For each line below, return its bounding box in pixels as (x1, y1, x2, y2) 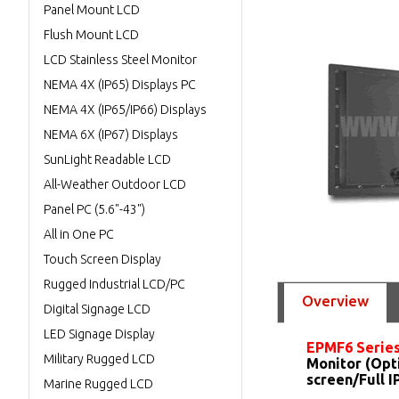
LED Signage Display (44, 327, 155, 341)
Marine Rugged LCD (44, 377, 153, 391)
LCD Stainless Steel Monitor (44, 53, 197, 67)
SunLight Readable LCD (44, 152, 171, 167)
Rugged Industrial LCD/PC (44, 277, 185, 291)
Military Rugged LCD (44, 352, 155, 366)
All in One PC (44, 227, 114, 241)
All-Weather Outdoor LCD (44, 177, 186, 191)
